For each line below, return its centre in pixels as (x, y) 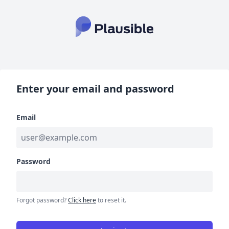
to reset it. (111, 200)
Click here (82, 200)
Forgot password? (42, 200)
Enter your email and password (95, 89)
